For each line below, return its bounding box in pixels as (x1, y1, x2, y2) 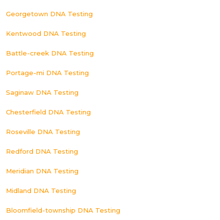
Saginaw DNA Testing (6, 88, 79, 96)
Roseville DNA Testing (6, 127, 80, 136)
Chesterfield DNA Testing (6, 108, 91, 116)
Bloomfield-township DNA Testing (6, 206, 120, 214)
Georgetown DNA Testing (6, 9, 93, 18)
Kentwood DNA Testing (6, 29, 86, 37)
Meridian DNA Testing (6, 166, 79, 175)
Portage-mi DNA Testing (6, 68, 89, 77)
